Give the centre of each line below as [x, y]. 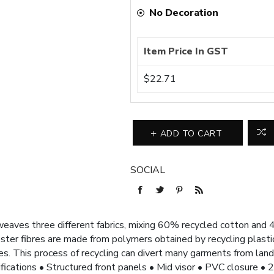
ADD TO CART [191, 133]
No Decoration [184, 13]
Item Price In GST [186, 52]
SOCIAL [148, 170]
